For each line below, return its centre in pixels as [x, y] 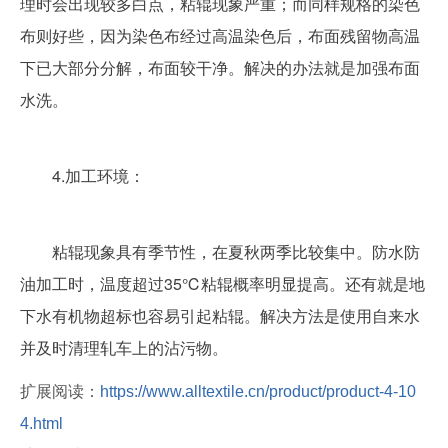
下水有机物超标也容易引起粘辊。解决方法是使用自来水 [220, 315]
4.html [41, 423]
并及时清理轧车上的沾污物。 [124, 347]
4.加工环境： [98, 175]
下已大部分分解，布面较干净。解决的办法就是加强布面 [220, 67]
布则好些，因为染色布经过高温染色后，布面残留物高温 [220, 35]
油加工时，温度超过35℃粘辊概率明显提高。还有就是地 [222, 283]
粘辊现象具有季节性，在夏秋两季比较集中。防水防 [36, 251]
